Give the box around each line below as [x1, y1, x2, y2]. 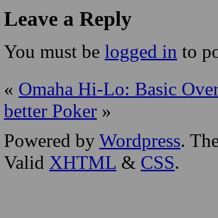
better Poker [4, 100, 97, 121]
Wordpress [99, 129, 181, 151]
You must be [4, 40, 105, 62]
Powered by [4, 129, 99, 151]
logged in [105, 40, 177, 62]
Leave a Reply [4, 7, 132, 30]
